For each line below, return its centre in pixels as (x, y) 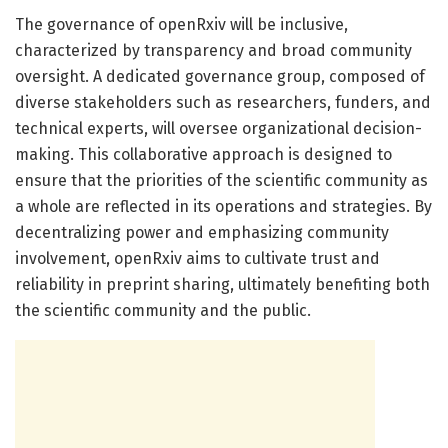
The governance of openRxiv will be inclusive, (181, 24)
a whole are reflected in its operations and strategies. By (223, 206)
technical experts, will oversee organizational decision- (218, 128)
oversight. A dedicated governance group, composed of (220, 76)
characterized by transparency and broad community (213, 50)
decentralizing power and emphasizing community (202, 232)
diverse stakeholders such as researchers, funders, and (223, 102)
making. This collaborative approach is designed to (203, 154)
